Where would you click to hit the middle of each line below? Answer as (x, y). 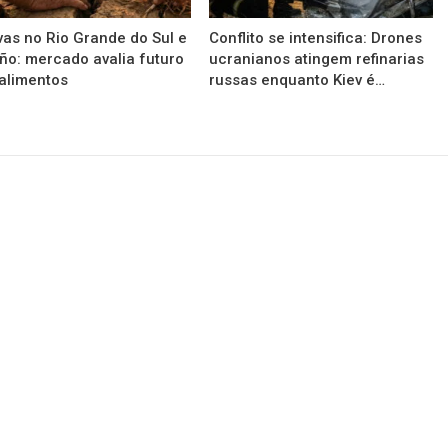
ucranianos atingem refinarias (317, 59)
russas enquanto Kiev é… (297, 80)
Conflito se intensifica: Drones (316, 38)
